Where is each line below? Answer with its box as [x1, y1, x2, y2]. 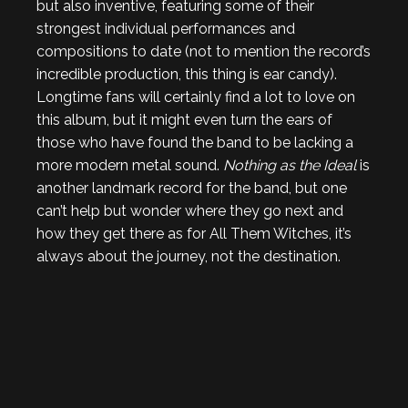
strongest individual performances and [36, 20, 295, 37]
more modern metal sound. [36, 157, 223, 174]
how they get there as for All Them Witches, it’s [36, 225, 352, 242]
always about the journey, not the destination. [36, 248, 341, 265]
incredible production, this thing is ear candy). [36, 66, 337, 83]
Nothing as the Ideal [223, 157, 360, 174]
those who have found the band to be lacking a [36, 134, 353, 151]
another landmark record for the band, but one [36, 179, 347, 197]
